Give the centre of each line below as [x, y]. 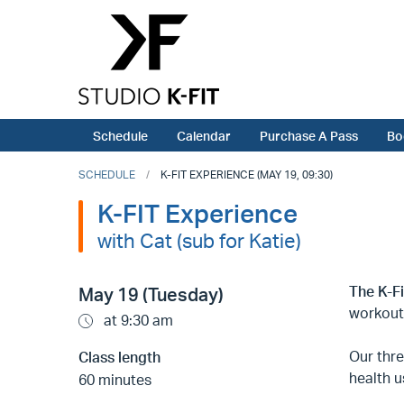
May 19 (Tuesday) [151, 295]
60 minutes [115, 380]
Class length [119, 358]
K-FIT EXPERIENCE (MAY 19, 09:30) [247, 175]
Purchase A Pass [309, 136]
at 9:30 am [137, 321]
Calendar [204, 136]
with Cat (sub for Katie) [199, 240]
